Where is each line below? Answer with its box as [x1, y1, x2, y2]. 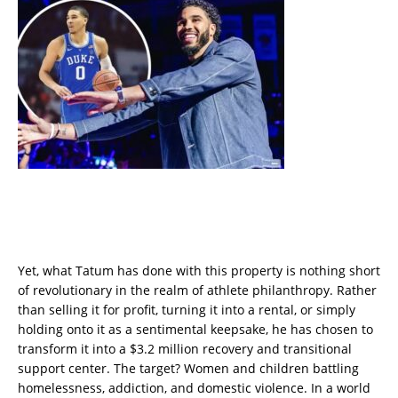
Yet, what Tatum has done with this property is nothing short [18, 262, 380, 280]
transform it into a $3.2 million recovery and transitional [18, 340, 352, 358]
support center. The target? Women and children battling [18, 360, 359, 378]
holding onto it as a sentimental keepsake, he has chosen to [18, 321, 373, 338]
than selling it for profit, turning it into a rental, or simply [18, 301, 355, 319]
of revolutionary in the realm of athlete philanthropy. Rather [18, 282, 377, 299]
